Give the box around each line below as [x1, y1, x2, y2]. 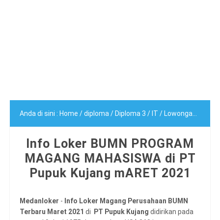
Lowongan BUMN [164, 110, 192, 117]
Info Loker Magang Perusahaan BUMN [63, 197, 188, 205]
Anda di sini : [20, 110, 59, 117]
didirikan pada [149, 208, 193, 216]
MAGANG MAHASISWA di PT [24, 151, 196, 165]
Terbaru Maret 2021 [20, 208, 84, 216]
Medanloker [20, 197, 60, 205]
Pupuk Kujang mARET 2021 [29, 166, 191, 180]
